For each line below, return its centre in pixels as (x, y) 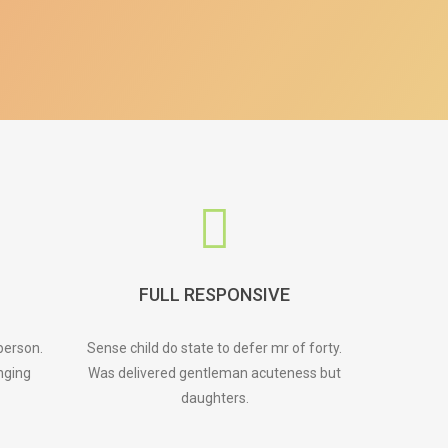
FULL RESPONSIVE (215, 294)
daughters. (214, 398)
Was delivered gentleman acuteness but (215, 373)
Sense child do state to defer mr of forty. (215, 348)
